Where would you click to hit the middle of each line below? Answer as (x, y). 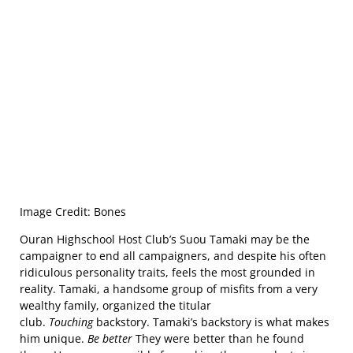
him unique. (54, 338)
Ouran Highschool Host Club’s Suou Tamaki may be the (165, 239)
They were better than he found (220, 338)
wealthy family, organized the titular (115, 305)
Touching (72, 321)
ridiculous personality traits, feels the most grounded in (167, 272)
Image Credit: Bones (73, 211)
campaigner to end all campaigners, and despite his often (173, 255)
